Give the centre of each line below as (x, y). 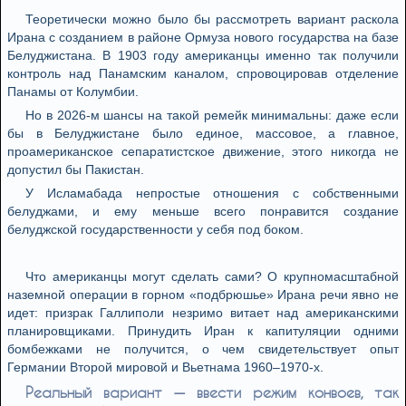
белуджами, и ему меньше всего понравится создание (203, 211)
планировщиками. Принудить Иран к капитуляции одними (203, 331)
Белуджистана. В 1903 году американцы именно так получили (203, 55)
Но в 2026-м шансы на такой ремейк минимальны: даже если (212, 115)
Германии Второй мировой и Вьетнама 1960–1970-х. (165, 367)
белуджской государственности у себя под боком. (155, 229)
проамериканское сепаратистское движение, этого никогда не (203, 151)
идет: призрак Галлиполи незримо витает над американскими (203, 313)
